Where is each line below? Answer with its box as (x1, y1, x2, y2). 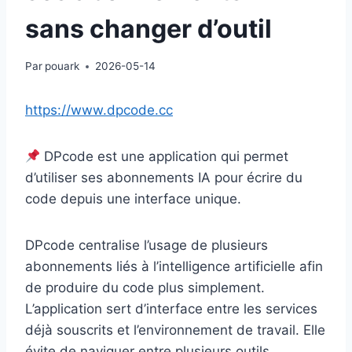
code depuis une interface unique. (25, 191, 241, 207)
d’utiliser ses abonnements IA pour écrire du (25, 170, 302, 186)
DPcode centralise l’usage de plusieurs (25, 237, 268, 254)
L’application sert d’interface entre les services (25, 301, 317, 317)
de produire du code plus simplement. (25, 280, 265, 296)
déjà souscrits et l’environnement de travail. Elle (25, 322, 325, 339)
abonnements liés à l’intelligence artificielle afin (25, 258, 323, 275)
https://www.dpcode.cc (25, 102, 173, 119)
